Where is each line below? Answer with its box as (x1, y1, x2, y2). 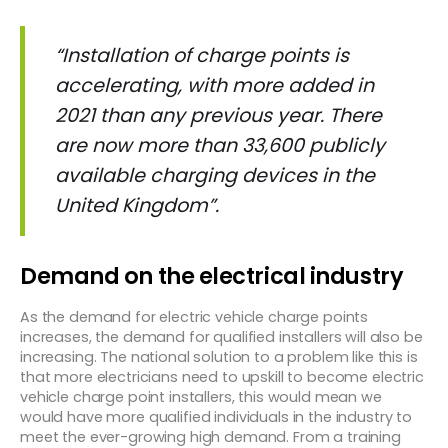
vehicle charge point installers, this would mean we (20, 387, 382, 407)
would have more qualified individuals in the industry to (20, 407, 412, 427)
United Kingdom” (55, 192, 215, 219)
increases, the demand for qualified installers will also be (20, 327, 423, 347)
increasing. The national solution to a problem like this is (20, 347, 418, 367)
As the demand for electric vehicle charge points (20, 307, 369, 327)
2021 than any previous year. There (55, 102, 382, 129)
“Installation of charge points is (55, 42, 349, 69)
